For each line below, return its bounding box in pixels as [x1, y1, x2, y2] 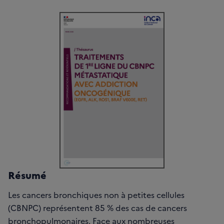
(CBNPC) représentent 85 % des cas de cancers [8, 201, 187, 213]
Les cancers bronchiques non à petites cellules [8, 188, 184, 200]
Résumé [8, 167, 46, 181]
